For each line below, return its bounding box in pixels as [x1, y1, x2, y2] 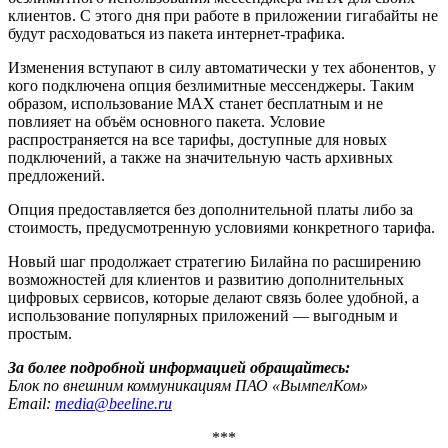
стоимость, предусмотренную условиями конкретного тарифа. [8, 218, 435, 236]
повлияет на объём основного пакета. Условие [8, 112, 325, 130]
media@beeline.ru [55, 394, 172, 412]
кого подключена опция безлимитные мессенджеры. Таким [8, 76, 414, 94]
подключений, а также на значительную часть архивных [8, 148, 393, 166]
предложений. [8, 166, 105, 184]
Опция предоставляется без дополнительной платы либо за [8, 200, 413, 218]
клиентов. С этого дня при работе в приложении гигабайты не [8, 6, 438, 24]
